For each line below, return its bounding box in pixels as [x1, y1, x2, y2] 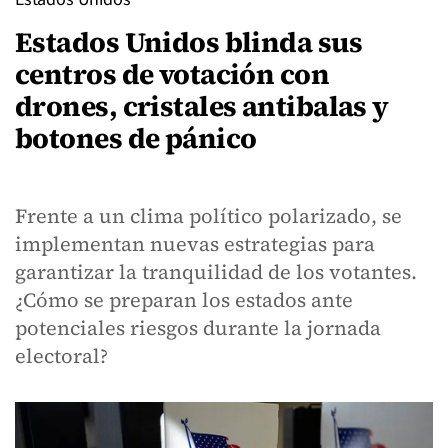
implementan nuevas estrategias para [15, 230, 375, 258]
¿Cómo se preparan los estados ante [15, 286, 353, 314]
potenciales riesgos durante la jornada [15, 314, 381, 342]
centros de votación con [15, 55, 330, 93]
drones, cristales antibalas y [15, 87, 389, 125]
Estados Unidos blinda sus [15, 23, 363, 61]
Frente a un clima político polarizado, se [15, 202, 402, 230]
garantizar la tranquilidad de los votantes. [15, 258, 417, 286]
